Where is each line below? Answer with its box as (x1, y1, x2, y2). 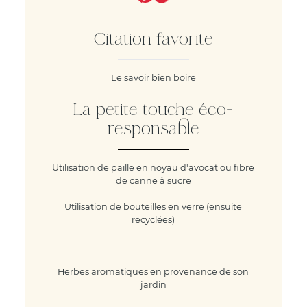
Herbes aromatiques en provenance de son (58, 266, 249, 277)
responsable (107, 119, 199, 139)
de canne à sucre (115, 175, 191, 186)
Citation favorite (93, 29, 213, 49)
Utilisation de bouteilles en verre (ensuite (64, 201, 243, 212)
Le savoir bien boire (110, 72, 196, 83)
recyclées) (132, 214, 175, 225)
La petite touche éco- (73, 99, 234, 120)
